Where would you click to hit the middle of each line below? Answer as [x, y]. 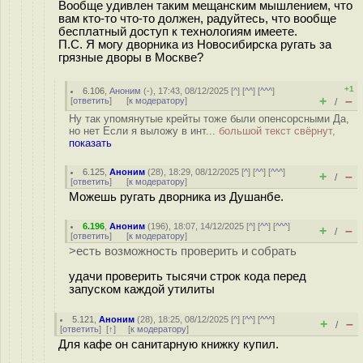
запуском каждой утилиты [142, 289]
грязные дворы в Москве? [131, 57]
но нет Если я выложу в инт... [144, 131]
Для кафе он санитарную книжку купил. [169, 344]
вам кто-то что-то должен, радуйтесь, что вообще [197, 18]
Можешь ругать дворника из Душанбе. [176, 197]
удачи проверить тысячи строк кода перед [188, 276]
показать [90, 143]
